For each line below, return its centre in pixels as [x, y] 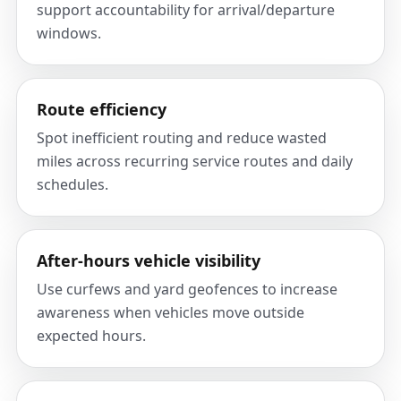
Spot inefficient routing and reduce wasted [182, 138]
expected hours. [91, 336]
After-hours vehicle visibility [149, 260]
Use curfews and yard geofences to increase [187, 289]
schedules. [73, 184]
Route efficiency [102, 109]
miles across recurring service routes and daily [195, 161]
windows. [69, 33]
